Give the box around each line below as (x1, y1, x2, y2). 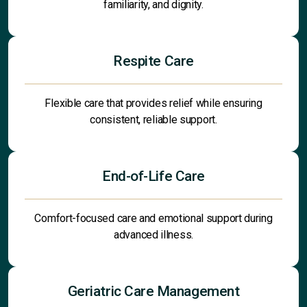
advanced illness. (114, 228, 193, 242)
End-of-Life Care (102, 168, 205, 185)
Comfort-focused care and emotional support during (34, 212, 273, 225)
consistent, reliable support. (90, 113, 217, 127)
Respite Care (113, 53, 194, 70)
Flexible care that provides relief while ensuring (45, 97, 262, 110)
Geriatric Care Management (67, 283, 240, 300)
